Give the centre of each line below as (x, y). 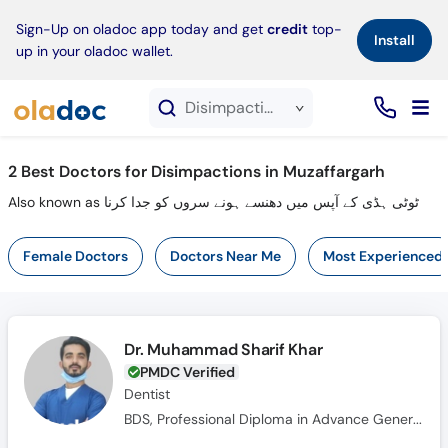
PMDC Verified (188, 372)
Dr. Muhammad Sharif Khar (223, 349)
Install (394, 39)
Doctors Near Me (225, 256)
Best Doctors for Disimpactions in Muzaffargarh (202, 171)
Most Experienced (382, 256)
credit (287, 29)
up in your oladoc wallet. (94, 51)
